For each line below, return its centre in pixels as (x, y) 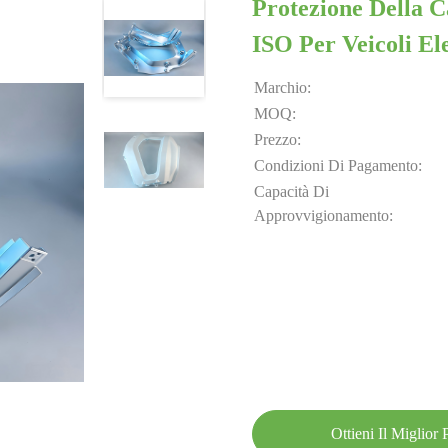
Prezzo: (277, 139)
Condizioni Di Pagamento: (338, 165)
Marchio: (282, 87)
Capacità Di (291, 191)
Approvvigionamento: (323, 215)
